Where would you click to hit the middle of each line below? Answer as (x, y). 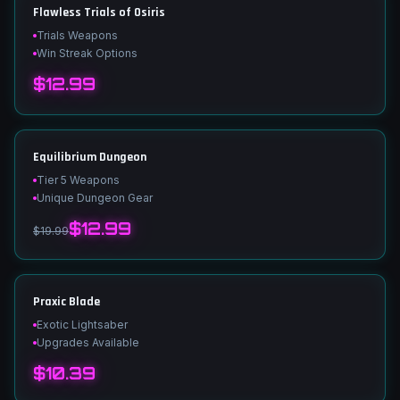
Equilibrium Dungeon (90, 157)
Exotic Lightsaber (82, 325)
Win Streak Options (87, 53)
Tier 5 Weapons (78, 180)
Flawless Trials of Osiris (99, 12)
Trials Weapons (77, 35)
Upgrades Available (88, 342)
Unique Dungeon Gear (95, 198)
